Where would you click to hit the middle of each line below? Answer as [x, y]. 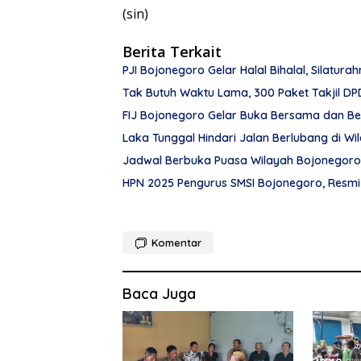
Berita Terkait [172, 51]
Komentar [176, 242]
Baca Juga [159, 293]
